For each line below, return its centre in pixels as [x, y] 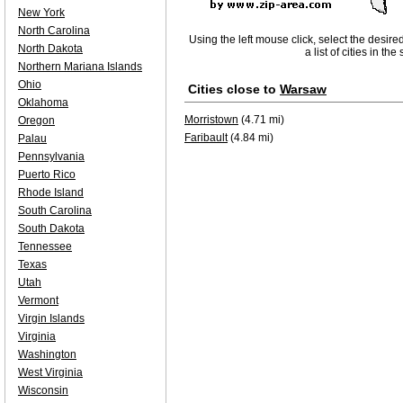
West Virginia [50, 372]
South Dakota [51, 228]
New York [41, 13]
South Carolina [55, 210]
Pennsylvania [51, 157]
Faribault [206, 138]
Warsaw [303, 89]
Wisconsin [43, 390]
